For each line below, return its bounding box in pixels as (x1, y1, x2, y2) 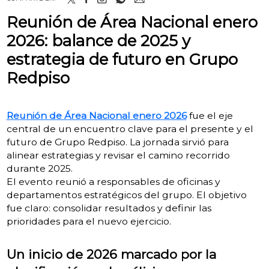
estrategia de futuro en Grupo (6, 49, 238, 69)
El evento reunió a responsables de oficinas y (6, 175, 220, 187)
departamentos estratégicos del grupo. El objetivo (6, 189, 247, 201)
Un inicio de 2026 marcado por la (6, 246, 216, 262)
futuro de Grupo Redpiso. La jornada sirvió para (6, 136, 229, 148)
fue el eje (186, 109, 233, 121)
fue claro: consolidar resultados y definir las (6, 202, 211, 214)
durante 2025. (6, 162, 73, 174)
